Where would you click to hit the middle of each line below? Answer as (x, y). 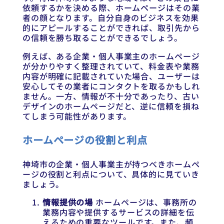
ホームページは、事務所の (145, 202)
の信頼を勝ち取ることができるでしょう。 (102, 38)
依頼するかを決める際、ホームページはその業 (111, 8)
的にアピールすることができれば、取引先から (111, 28)
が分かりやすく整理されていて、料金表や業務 (111, 66)
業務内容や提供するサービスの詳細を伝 (118, 212)
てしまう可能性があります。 (77, 116)
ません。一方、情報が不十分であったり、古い (111, 96)
